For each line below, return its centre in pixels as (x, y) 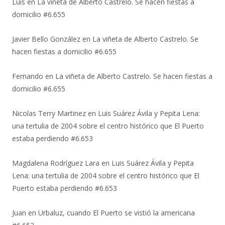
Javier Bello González (46, 39)
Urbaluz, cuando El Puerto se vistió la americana (117, 212)
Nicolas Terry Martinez (49, 113)
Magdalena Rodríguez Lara (56, 163)
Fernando (28, 76)
